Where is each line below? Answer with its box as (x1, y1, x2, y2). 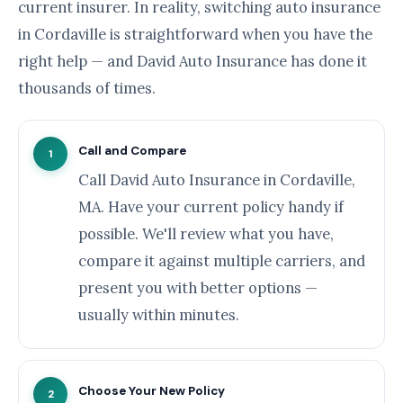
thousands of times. (18, 78, 156, 98)
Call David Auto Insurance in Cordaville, (78, 170, 355, 190)
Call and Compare (78, 143, 186, 158)
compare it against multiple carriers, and (78, 251, 365, 271)
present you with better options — (78, 278, 318, 298)
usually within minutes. (78, 305, 239, 325)
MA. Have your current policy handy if (78, 197, 344, 217)
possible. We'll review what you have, (78, 224, 334, 244)
